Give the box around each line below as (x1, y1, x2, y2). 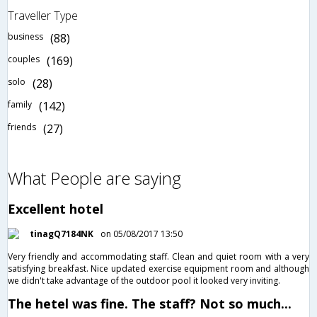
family (8, 98, 32, 110)
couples (8, 52, 40, 65)
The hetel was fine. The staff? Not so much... (8, 294, 292, 312)
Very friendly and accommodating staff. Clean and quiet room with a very (8, 250, 309, 263)
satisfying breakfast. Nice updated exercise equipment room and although (8, 262, 309, 275)
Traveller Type (8, 7, 78, 23)
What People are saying (8, 166, 181, 190)
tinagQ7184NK (30, 227, 93, 240)
